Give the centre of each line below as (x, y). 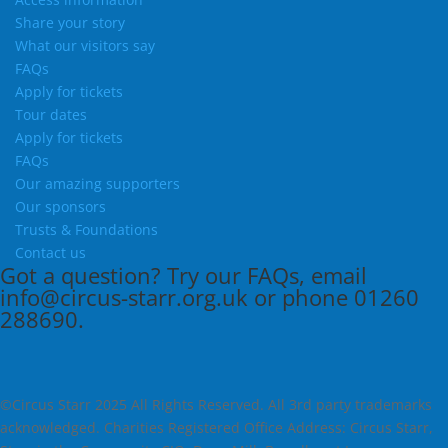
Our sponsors (60, 206)
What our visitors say (85, 45)
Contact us (50, 252)
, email (333, 275)
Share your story (70, 22)
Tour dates (51, 114)
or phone (301, 297)
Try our (204, 275)
